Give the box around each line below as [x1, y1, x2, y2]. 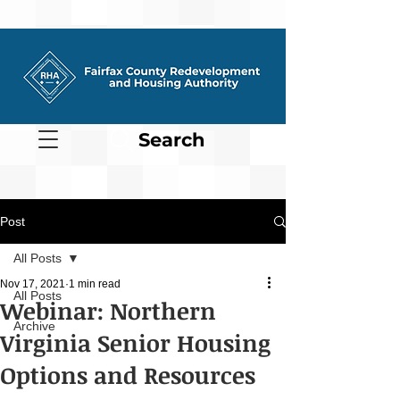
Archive [13, 319, 55, 333]
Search [137, 129, 205, 151]
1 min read [69, 278, 121, 290]
